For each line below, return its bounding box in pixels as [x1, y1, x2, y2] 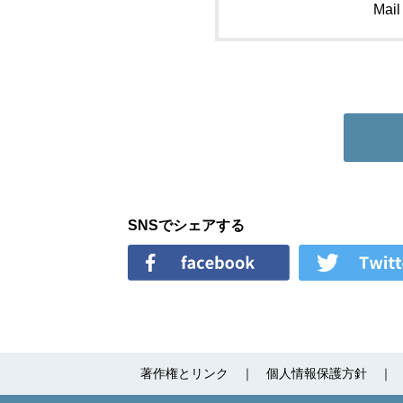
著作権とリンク [140, 366, 228, 381]
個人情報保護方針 [266, 366, 367, 381]
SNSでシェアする [128, 218, 245, 234]
